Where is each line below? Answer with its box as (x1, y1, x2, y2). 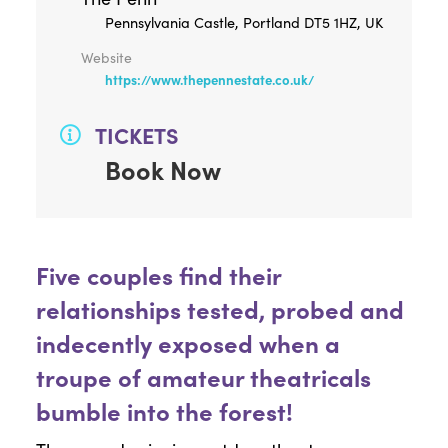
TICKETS (94, 119, 179, 150)
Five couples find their (35, 257, 281, 291)
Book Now (104, 151, 221, 187)
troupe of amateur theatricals (35, 359, 371, 393)
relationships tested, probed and (35, 291, 404, 325)
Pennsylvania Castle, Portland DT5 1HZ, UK (104, 11, 383, 32)
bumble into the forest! (35, 393, 293, 427)
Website (80, 47, 132, 67)
